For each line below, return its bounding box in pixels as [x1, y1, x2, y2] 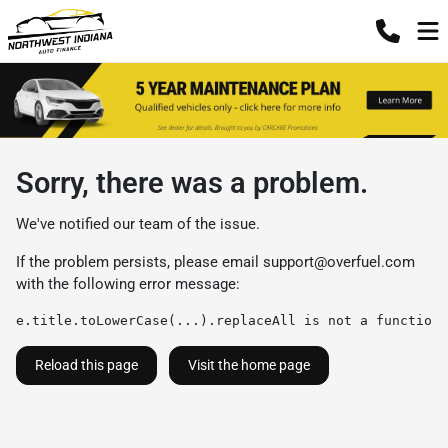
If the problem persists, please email [16, 252, 263, 271]
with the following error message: [16, 274, 240, 293]
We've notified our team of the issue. [16, 214, 260, 233]
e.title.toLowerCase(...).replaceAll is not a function [16, 312, 440, 328]
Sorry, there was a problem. [16, 165, 368, 200]
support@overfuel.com [263, 252, 415, 271]
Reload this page [35, 356, 138, 373]
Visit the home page [188, 356, 310, 373]
